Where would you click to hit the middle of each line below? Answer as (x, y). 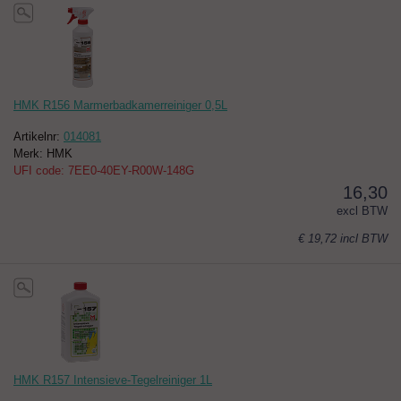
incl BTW (364, 239)
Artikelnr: (38, 137)
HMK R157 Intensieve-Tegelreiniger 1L (113, 380)
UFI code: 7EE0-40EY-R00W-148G (104, 171)
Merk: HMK (43, 154)
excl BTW (362, 211)
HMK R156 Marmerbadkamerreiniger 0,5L (120, 106)
